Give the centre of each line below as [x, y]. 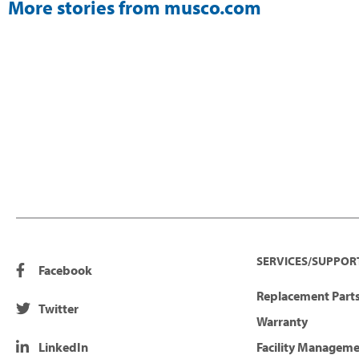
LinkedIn [63, 347]
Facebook [65, 270]
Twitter [58, 309]
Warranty [282, 322]
